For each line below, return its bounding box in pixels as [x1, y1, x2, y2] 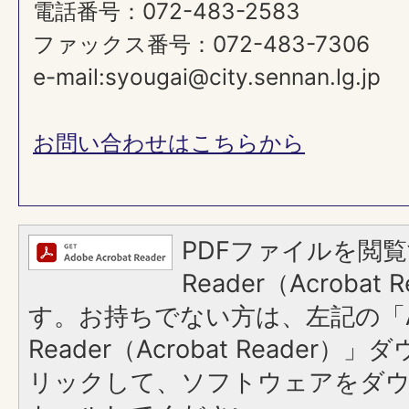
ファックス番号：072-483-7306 [33, 30, 370, 58]
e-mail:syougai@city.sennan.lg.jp [33, 63, 381, 90]
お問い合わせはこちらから [33, 129, 305, 156]
